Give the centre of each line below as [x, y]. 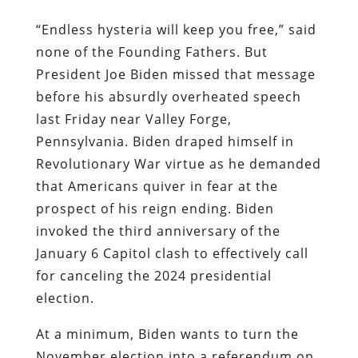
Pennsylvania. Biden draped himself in [165, 141]
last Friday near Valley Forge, [133, 119]
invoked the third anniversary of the [158, 231]
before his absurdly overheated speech [168, 96]
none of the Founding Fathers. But [151, 52]
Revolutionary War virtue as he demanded [178, 163]
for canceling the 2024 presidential [153, 275]
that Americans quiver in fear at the [157, 186]
